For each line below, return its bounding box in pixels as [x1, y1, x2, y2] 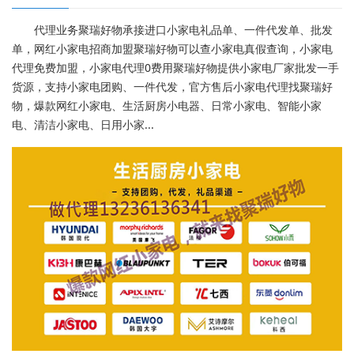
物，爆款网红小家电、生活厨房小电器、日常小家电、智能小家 [12, 97, 322, 113]
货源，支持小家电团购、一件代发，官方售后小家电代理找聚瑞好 [12, 78, 333, 94]
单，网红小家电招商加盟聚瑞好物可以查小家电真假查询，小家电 [12, 40, 333, 56]
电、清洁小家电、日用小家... [12, 116, 154, 132]
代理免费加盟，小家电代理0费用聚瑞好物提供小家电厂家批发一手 [12, 59, 339, 75]
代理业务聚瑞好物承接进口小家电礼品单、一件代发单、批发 [34, 21, 333, 37]
